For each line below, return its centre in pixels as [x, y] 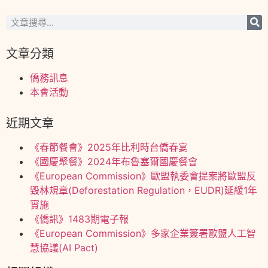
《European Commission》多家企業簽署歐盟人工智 [143, 233]
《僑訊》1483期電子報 [79, 219]
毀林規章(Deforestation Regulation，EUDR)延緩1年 [144, 190]
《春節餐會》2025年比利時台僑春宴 [109, 147]
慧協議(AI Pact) [64, 247]
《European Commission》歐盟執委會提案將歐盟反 [143, 176]
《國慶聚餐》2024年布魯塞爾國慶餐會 [114, 161]
